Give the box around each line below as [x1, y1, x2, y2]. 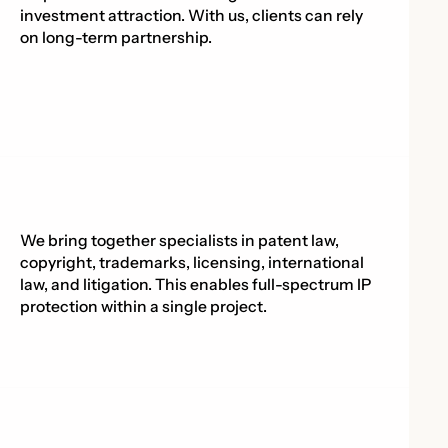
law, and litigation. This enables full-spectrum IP [19, 274, 371, 294]
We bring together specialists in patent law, [19, 230, 339, 250]
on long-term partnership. [19, 28, 212, 48]
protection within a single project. [19, 296, 267, 316]
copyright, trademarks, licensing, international [19, 252, 364, 272]
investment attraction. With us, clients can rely [19, 6, 363, 26]
